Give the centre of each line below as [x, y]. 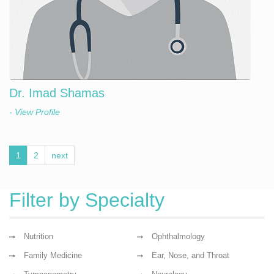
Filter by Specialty [87, 200]
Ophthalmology [178, 236]
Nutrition [39, 236]
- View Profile [35, 112]
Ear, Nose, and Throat [191, 255]
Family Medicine [53, 255]
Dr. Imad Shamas [57, 93]
